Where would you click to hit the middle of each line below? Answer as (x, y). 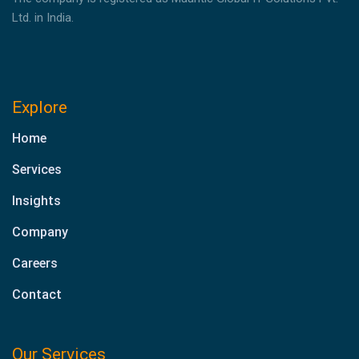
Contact (37, 294)
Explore (40, 107)
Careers (35, 263)
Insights (36, 200)
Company (40, 232)
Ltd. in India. (43, 18)
